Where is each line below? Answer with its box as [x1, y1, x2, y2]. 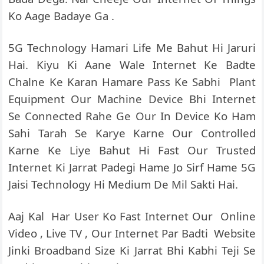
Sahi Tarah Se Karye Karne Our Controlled [8, 126, 256, 140]
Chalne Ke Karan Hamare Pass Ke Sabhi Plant [8, 74, 256, 89]
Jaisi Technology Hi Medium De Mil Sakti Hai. [8, 177, 239, 192]
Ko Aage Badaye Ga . [8, 8, 115, 23]
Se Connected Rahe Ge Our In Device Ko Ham [8, 108, 256, 123]
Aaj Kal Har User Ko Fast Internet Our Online [8, 209, 256, 223]
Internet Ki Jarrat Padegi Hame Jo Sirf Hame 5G [8, 160, 256, 174]
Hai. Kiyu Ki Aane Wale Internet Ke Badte [8, 57, 256, 72]
